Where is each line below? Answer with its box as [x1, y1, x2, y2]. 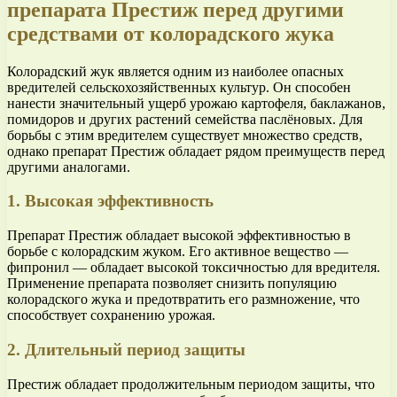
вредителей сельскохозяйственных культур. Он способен [7, 79, 351, 95]
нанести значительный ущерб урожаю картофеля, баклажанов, [7, 95, 385, 111]
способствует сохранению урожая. [7, 307, 215, 323]
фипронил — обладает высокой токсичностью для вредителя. [7, 260, 380, 276]
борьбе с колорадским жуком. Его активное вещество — [7, 244, 348, 260]
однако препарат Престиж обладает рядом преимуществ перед [7, 143, 385, 159]
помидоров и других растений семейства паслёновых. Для [7, 111, 362, 127]
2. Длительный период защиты [7, 339, 245, 359]
